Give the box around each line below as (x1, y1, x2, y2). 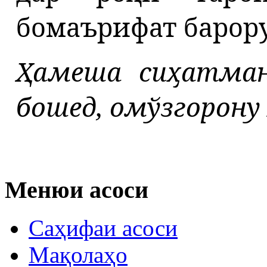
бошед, (15, 89, 103, 125)
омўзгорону (109, 89, 260, 125)
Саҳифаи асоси (29, 215, 178, 241)
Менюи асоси (5, 176, 148, 203)
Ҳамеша (15, 54, 122, 89)
